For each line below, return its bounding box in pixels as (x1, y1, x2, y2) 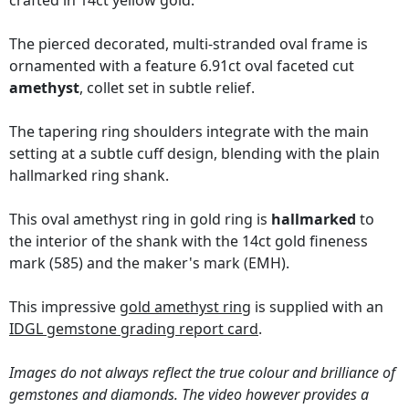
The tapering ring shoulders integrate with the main (9, 121, 369, 142)
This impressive (9, 297, 120, 318)
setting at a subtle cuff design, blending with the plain (9, 143, 380, 164)
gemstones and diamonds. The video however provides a (9, 384, 369, 405)
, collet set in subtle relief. (79, 78, 255, 99)
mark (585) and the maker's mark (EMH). (9, 253, 289, 274)
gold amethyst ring (120, 297, 251, 318)
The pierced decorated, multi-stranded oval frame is (9, 34, 368, 55)
